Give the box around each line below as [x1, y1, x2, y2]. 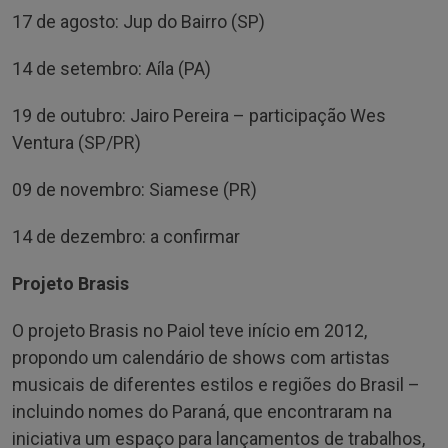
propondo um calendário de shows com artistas [12, 346, 390, 368]
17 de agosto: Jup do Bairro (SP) [12, 10, 265, 32]
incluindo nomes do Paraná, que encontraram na [12, 400, 392, 422]
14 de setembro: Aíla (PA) [12, 57, 211, 79]
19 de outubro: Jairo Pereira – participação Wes [12, 104, 386, 126]
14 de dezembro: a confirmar [12, 225, 240, 247]
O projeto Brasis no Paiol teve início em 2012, [12, 319, 367, 341]
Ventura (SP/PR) [12, 131, 141, 153]
